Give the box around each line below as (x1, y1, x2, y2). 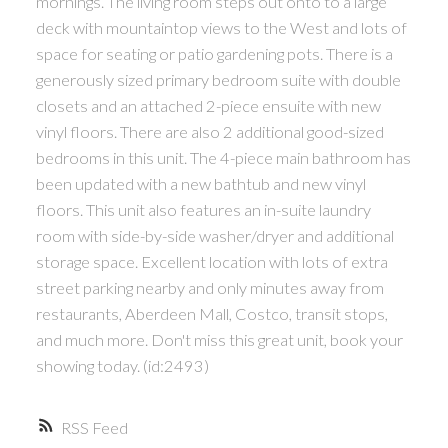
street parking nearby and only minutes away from (35, 278, 384, 298)
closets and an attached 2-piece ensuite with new (35, 96, 381, 116)
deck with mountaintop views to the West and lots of (35, 18, 407, 38)
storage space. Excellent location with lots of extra (35, 252, 388, 272)
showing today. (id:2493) (35, 356, 209, 376)
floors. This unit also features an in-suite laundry (35, 200, 371, 220)
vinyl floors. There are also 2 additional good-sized (35, 122, 384, 142)
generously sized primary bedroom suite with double (35, 70, 401, 90)
